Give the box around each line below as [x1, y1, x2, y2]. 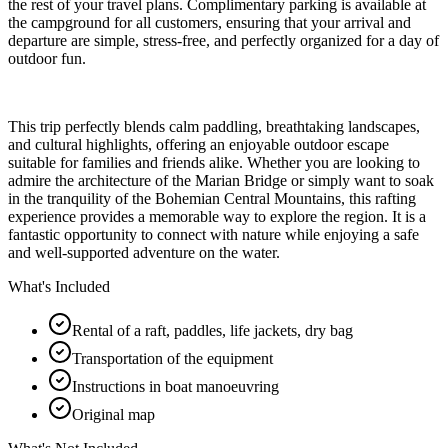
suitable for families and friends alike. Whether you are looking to [8, 153, 420, 171]
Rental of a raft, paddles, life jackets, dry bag [72, 321, 353, 339]
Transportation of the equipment [72, 349, 273, 367]
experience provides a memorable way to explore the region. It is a [8, 207, 426, 225]
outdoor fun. [8, 49, 86, 67]
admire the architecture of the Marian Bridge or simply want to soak [8, 171, 434, 189]
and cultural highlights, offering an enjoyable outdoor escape [8, 135, 389, 153]
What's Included [8, 277, 110, 295]
